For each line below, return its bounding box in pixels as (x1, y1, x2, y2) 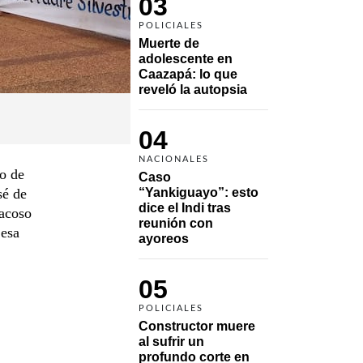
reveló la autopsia (139, 82, 247, 96)
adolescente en (139, 51, 233, 66)
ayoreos (139, 231, 189, 246)
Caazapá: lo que (139, 66, 237, 81)
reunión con (139, 216, 213, 230)
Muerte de (139, 36, 199, 50)
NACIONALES (139, 154, 209, 164)
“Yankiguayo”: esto (139, 185, 258, 199)
